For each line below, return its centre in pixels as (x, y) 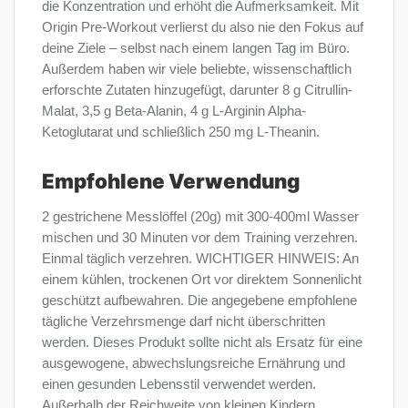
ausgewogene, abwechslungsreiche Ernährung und (194, 364)
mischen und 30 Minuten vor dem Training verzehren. (200, 238)
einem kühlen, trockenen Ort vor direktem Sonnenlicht (202, 280)
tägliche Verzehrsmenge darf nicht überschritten (184, 322)
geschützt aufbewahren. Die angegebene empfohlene (199, 301)
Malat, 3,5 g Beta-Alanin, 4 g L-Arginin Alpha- (174, 111)
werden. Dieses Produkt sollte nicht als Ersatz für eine (202, 343)
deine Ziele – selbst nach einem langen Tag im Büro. (196, 48)
